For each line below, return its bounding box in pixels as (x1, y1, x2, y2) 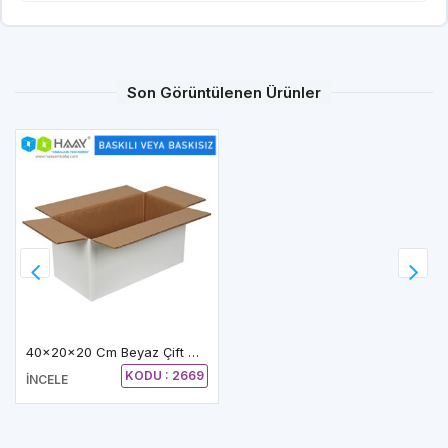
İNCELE (26, 371, 68, 387)
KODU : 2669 (125, 367, 204, 383)
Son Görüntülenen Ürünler (127, 82, 321, 102)
